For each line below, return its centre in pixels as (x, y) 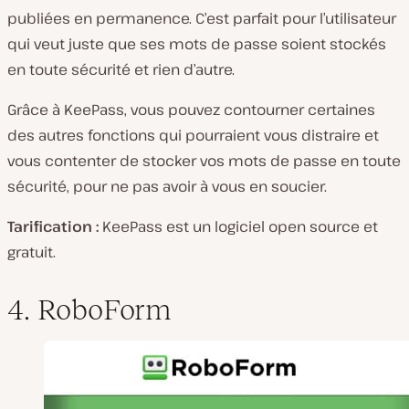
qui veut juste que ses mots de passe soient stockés (197, 43)
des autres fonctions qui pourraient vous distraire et (193, 135)
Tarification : (53, 226)
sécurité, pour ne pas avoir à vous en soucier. (167, 186)
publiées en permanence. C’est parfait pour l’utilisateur (202, 18)
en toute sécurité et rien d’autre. (121, 69)
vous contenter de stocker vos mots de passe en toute (204, 160)
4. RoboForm (89, 309)
